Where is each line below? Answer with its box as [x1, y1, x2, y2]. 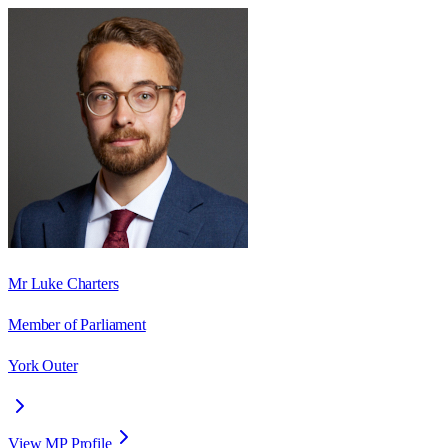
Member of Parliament [8, 315, 146, 333]
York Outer [8, 356, 78, 374]
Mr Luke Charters [8, 274, 119, 292]
